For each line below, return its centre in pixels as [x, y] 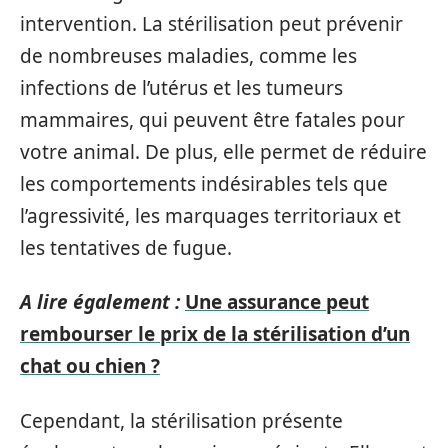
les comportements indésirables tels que [204, 183]
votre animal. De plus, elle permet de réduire [223, 151]
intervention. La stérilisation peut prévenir [211, 23]
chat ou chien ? [90, 366]
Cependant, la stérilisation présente [181, 420]
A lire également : [100, 302]
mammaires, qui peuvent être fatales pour [212, 119]
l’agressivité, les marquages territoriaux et [210, 215]
